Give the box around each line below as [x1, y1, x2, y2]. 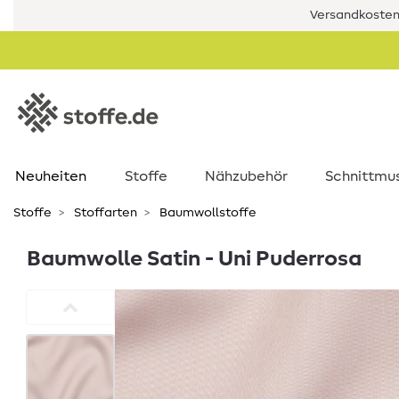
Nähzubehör [205, 169, 288, 183]
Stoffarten [71, 207, 137, 219]
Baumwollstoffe [157, 207, 256, 219]
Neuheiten [14, 169, 86, 183]
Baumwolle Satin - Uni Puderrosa [27, 248, 362, 270]
